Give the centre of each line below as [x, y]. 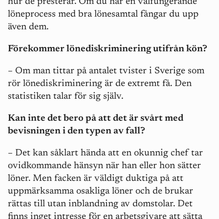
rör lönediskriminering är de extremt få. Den [100, 84]
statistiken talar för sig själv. [66, 97]
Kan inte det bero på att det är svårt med [96, 119]
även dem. [28, 27]
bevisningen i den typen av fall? [77, 131]
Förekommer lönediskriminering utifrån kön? [108, 49]
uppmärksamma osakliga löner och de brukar [100, 192]
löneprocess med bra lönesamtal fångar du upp [103, 15]
